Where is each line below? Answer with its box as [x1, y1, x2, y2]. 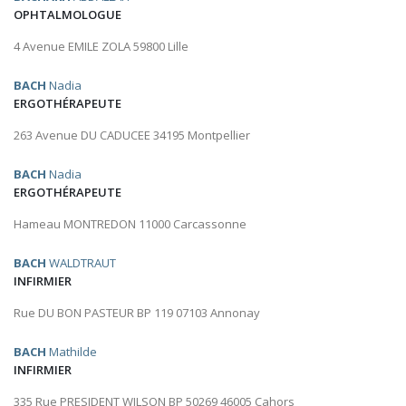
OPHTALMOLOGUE [14, 6, 121, 24]
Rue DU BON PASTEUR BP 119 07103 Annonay [14, 304, 260, 322]
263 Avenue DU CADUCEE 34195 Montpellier [14, 127, 250, 144]
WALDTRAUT [46, 255, 116, 272]
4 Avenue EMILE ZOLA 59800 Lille [14, 38, 188, 55]
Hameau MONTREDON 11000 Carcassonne [14, 216, 246, 233]
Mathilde [46, 343, 97, 361]
